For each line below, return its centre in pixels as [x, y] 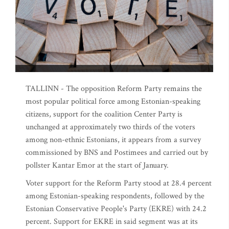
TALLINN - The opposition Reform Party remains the [114, 89]
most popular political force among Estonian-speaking [113, 101]
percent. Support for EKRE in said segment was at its [112, 222]
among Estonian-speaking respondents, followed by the [115, 196]
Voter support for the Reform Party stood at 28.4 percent [119, 183]
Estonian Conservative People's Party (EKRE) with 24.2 [116, 209]
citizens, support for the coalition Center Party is [104, 114]
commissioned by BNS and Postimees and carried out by [117, 153]
